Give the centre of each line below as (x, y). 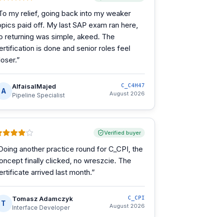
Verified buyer (123, 133)
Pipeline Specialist (39, 95)
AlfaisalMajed (34, 86)
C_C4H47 (133, 85)
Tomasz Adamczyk (43, 199)
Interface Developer (41, 208)
